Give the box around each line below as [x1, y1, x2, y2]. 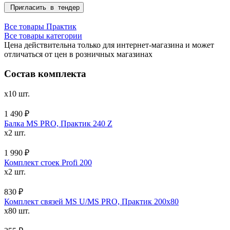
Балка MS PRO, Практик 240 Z [4, 119, 112, 128]
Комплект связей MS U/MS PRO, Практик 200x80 [4, 197, 179, 206]
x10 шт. [4, 89, 30, 99]
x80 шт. [4, 206, 30, 216]
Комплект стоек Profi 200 [4, 158, 92, 167]
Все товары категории [4, 31, 82, 40]
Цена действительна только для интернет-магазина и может [4, 40, 214, 49]
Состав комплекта [4, 68, 86, 80]
